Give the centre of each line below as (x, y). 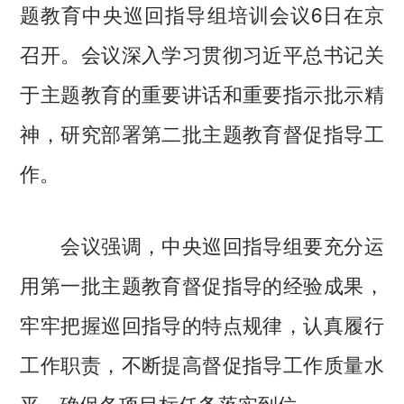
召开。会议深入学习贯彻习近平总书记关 (202, 54)
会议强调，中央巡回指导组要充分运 (202, 245)
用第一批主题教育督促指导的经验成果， (202, 285)
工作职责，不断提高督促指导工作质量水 (202, 364)
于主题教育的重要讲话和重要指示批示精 (202, 93)
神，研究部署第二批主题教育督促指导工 (202, 133)
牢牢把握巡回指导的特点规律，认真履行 (202, 324)
